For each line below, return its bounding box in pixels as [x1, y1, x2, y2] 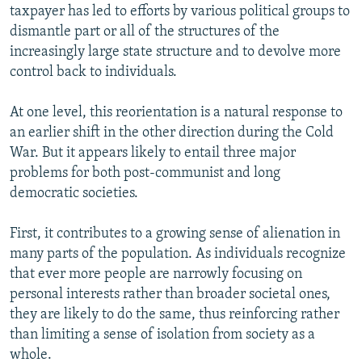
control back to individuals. [10, 64, 177, 80]
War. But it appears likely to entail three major [10, 145, 296, 161]
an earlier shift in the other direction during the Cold [10, 124, 334, 141]
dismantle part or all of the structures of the [10, 23, 280, 40]
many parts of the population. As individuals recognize [10, 246, 346, 262]
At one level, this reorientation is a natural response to [10, 104, 343, 120]
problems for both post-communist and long [10, 165, 280, 181]
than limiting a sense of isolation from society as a [10, 326, 315, 343]
